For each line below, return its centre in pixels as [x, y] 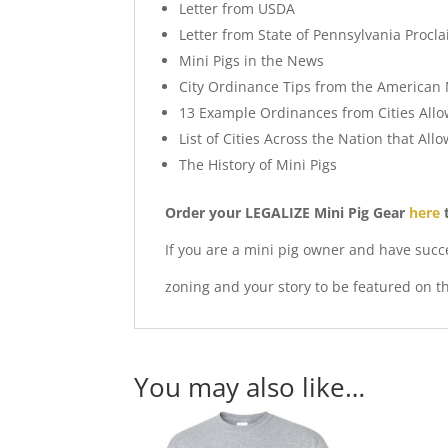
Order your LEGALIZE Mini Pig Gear [287, 212]
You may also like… [250, 386]
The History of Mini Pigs [258, 164]
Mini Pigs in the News [252, 60]
